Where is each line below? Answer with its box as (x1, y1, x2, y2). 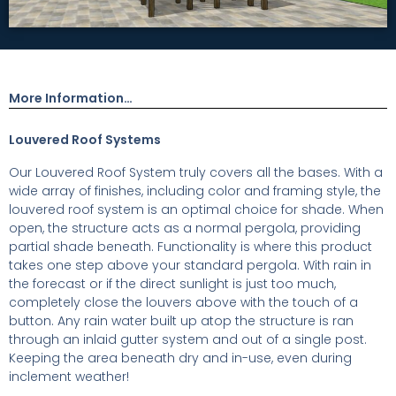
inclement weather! (9, 368, 129, 386)
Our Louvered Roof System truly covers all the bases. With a (9, 164, 383, 182)
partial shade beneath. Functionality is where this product (9, 238, 372, 256)
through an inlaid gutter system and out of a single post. (9, 331, 367, 349)
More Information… (9, 89, 133, 108)
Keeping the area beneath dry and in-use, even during (9, 349, 352, 368)
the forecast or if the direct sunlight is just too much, (9, 275, 336, 293)
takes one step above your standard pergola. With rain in (9, 256, 371, 275)
